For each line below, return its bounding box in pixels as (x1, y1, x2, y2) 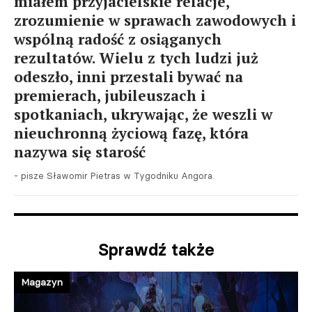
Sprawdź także (97, 240, 214, 260)
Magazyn (21, 276, 63, 288)
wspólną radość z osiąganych (14, 29, 221, 49)
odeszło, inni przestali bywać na (14, 67, 243, 86)
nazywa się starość (14, 142, 146, 162)
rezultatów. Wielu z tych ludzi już (14, 48, 258, 68)
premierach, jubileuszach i (14, 86, 205, 105)
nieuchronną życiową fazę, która (14, 123, 249, 143)
